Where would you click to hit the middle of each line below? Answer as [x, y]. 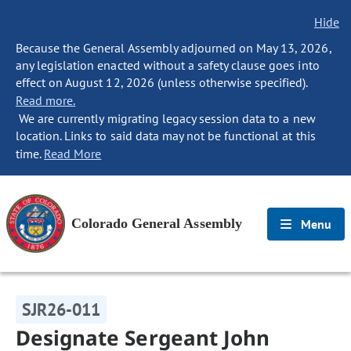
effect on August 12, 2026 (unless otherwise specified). [162, 82]
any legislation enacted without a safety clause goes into [168, 65]
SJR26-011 [62, 309]
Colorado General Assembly [157, 223]
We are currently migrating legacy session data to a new [166, 118]
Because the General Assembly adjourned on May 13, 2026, [174, 48]
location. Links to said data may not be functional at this [166, 136]
